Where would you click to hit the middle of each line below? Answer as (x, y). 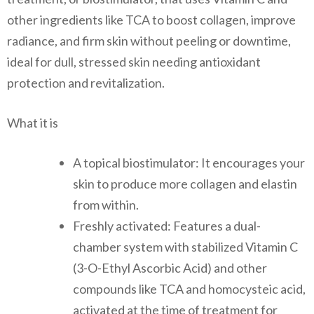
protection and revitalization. (86, 82)
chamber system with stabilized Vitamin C (185, 246)
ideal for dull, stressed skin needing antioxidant (134, 61)
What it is (33, 122)
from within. (106, 204)
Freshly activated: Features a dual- (167, 225)
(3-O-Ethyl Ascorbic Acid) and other (170, 267)
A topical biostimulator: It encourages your (189, 162)
